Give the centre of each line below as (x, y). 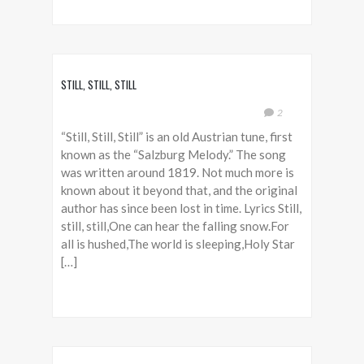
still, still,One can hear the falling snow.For (175, 226)
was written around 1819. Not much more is (178, 172)
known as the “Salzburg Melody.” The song (173, 154)
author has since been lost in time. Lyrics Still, (181, 208)
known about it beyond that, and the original (179, 190)
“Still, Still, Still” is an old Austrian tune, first (177, 136)
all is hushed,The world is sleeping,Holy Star (178, 244)
